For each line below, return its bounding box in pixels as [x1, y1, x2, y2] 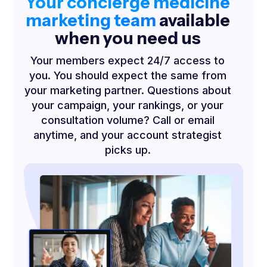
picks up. [104, 144, 151, 157]
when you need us [54, 28, 201, 49]
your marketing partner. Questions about [24, 84, 231, 97]
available [156, 10, 230, 31]
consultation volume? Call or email [41, 114, 215, 127]
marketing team [25, 10, 156, 31]
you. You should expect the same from [29, 69, 226, 82]
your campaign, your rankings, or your [32, 99, 223, 112]
